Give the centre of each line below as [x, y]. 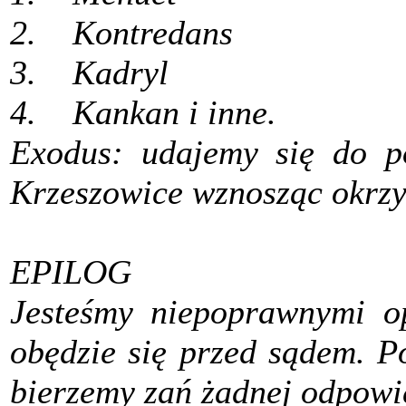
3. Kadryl [89, 73]
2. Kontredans [121, 33]
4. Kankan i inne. [143, 113]
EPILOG [71, 272]
